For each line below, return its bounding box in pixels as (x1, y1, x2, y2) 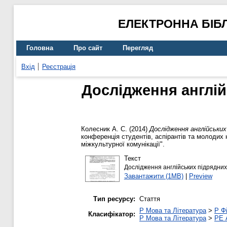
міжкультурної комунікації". (81, 140, 165, 148)
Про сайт (73, 44, 102, 52)
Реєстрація (42, 62, 75, 70)
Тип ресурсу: (93, 195, 135, 203)
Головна (26, 44, 53, 52)
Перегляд (123, 44, 153, 52)
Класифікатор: (88, 210, 135, 218)
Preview (188, 172, 212, 180)
